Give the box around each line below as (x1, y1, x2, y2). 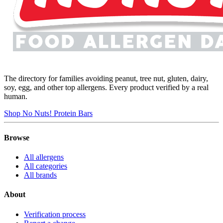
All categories (24, 162, 67, 171)
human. (4, 92, 27, 101)
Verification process (24, 210, 86, 219)
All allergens (24, 153, 64, 162)
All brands (24, 171, 57, 180)
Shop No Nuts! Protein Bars (4, 109, 93, 117)
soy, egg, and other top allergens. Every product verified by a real (4, 83, 209, 92)
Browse (4, 133, 29, 142)
